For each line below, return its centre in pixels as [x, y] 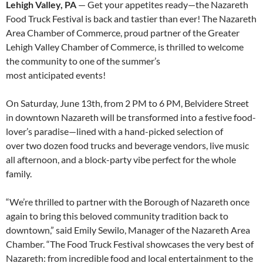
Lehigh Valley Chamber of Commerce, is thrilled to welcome [125, 47]
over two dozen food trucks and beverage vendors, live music [127, 146]
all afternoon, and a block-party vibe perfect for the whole [121, 160]
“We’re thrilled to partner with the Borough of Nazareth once [128, 202]
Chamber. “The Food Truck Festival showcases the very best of [130, 244]
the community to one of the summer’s [83, 61]
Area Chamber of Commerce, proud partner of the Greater [123, 33]
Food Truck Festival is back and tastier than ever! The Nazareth [131, 19]
